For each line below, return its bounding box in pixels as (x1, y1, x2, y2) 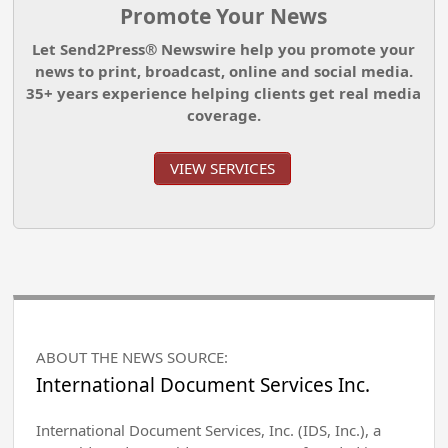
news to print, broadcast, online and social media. (34, 61, 413, 82)
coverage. (186, 105, 261, 126)
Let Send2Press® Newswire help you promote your (32, 39, 416, 60)
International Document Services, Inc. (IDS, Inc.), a (36, 420, 382, 441)
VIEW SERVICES (169, 158, 275, 179)
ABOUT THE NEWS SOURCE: (36, 347, 229, 368)
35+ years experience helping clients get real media (26, 83, 422, 104)
